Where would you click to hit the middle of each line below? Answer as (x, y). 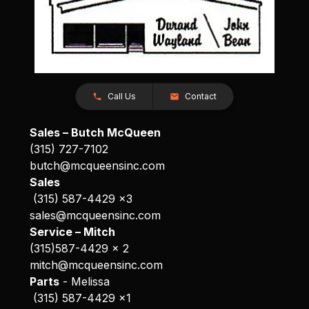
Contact (201, 96)
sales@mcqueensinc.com (95, 215)
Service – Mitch (72, 231)
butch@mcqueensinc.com (97, 165)
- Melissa (84, 281)
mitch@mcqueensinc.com (96, 265)
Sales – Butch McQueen (95, 132)
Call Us (122, 96)
